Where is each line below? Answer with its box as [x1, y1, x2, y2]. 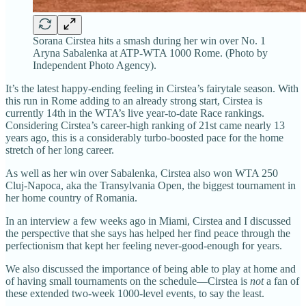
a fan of [266, 275, 299, 287]
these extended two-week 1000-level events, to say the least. [5, 287, 264, 299]
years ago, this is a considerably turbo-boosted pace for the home [5, 131, 283, 143]
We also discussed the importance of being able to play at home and [5, 262, 296, 275]
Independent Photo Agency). [33, 59, 156, 71]
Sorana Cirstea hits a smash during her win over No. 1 [33, 34, 266, 46]
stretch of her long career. [5, 143, 114, 156]
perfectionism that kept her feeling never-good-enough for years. [5, 239, 282, 251]
